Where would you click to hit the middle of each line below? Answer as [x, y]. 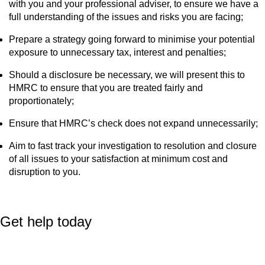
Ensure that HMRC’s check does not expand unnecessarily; [133, 123]
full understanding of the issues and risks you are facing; [126, 17]
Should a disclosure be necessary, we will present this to [127, 75]
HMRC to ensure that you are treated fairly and [106, 88]
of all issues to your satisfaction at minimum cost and [118, 159]
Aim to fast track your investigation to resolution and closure [133, 146]
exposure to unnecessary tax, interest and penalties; [117, 52]
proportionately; [41, 101]
